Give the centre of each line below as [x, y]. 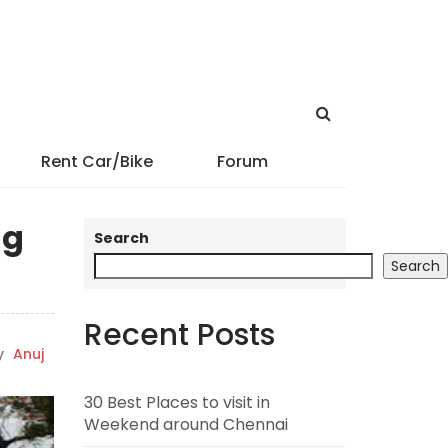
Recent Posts [179, 335]
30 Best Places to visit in [176, 402]
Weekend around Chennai [185, 424]
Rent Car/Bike [96, 161]
